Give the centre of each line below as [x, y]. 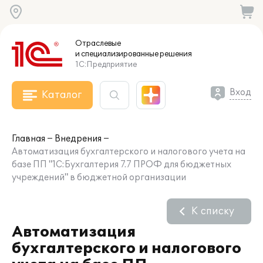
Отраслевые [98, 43]
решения [175, 54]
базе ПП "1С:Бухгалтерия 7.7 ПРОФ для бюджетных [122, 165]
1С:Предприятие [106, 65]
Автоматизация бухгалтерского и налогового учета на [129, 152]
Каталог [62, 95]
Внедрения [78, 139]
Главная [28, 139]
